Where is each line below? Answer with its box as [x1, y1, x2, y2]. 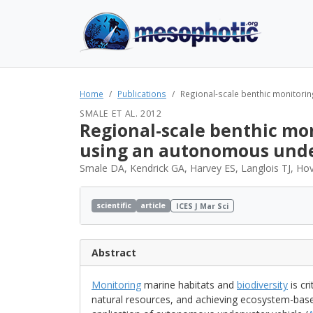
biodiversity [237, 278, 288, 291]
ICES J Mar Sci [176, 201, 229, 211]
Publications [117, 88, 166, 99]
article [140, 200, 166, 210]
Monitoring [92, 278, 141, 291]
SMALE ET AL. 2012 [80, 108, 162, 119]
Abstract [92, 246, 136, 259]
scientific [96, 200, 131, 210]
